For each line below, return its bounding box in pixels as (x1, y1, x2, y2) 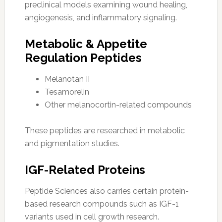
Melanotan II (44, 74, 90, 84)
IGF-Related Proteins (24, 162, 145, 177)
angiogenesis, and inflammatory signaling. (24, 12, 177, 22)
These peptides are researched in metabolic (24, 125, 185, 135)
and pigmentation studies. (24, 138, 119, 148)
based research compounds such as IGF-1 (24, 199, 179, 209)
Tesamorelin (44, 87, 89, 97)
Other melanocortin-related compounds (44, 100, 192, 110)
